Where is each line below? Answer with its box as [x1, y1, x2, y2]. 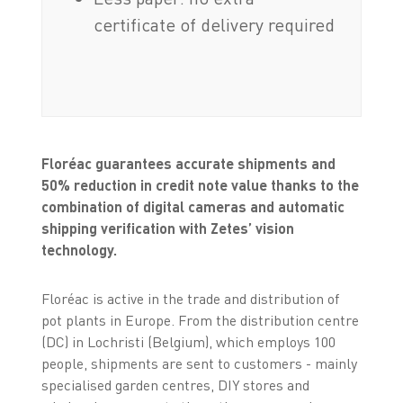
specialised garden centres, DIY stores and [40, 375, 309, 394]
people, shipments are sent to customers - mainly [40, 354, 357, 372]
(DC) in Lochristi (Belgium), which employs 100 [40, 332, 336, 351]
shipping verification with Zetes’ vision [40, 219, 294, 237]
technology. [40, 240, 117, 258]
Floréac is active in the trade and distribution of [40, 289, 339, 308]
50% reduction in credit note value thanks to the [40, 175, 359, 193]
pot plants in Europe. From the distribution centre [40, 310, 359, 329]
